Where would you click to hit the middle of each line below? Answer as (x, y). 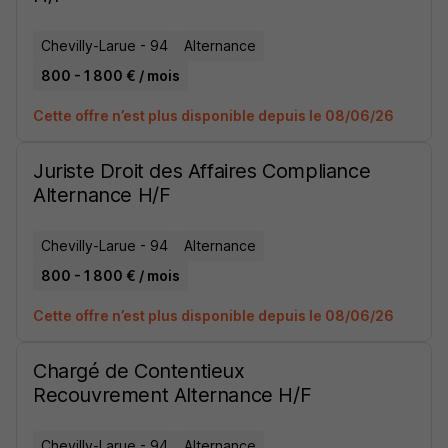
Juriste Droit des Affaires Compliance (202, 171)
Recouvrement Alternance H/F (172, 395)
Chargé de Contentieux (139, 371)
